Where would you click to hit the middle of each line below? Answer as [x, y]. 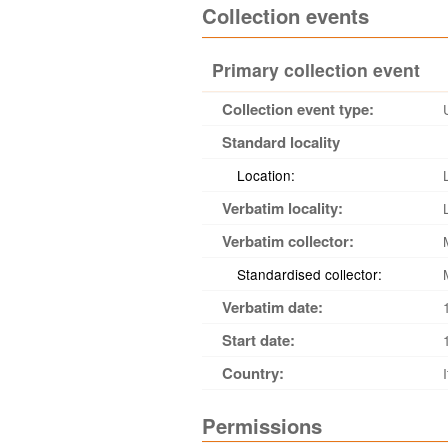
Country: [253, 373]
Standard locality [281, 142]
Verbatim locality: [282, 208]
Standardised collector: [309, 274]
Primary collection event [316, 69]
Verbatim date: [272, 307]
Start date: [258, 340]
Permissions [262, 425]
